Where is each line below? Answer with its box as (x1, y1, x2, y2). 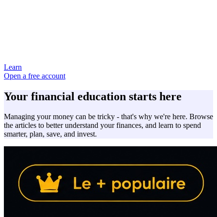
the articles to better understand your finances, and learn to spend (4, 121, 201, 130)
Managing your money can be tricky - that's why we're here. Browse (4, 112, 213, 121)
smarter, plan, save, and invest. (4, 130, 97, 139)
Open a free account (4, 71, 65, 80)
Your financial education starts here (4, 90, 182, 103)
